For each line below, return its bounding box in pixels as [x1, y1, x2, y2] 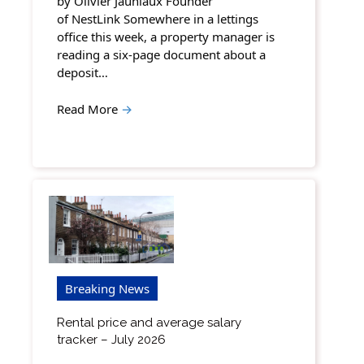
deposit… [57, 64, 108, 81]
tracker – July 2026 [57, 331, 166, 347]
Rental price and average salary [57, 314, 241, 330]
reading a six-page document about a [57, 46, 266, 63]
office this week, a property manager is [57, 28, 275, 45]
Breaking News [65, 279, 149, 297]
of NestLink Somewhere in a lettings [57, 11, 258, 28]
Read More [57, 100, 121, 117]
